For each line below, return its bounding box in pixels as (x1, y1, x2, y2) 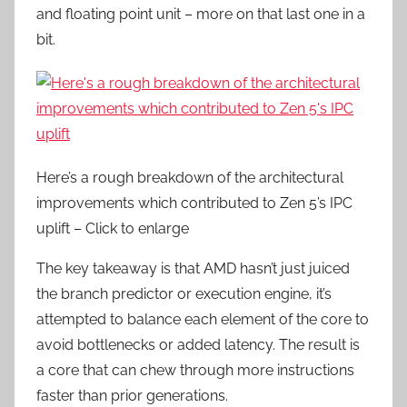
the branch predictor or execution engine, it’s (36, 284, 332, 303)
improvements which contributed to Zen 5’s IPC (36, 194, 352, 212)
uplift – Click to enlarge (36, 219, 189, 237)
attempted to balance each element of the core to (36, 310, 369, 328)
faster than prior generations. (36, 386, 228, 404)
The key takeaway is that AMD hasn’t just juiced (36, 259, 350, 277)
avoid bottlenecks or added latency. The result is (36, 335, 360, 353)
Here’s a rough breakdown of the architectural (36, 168, 343, 186)
